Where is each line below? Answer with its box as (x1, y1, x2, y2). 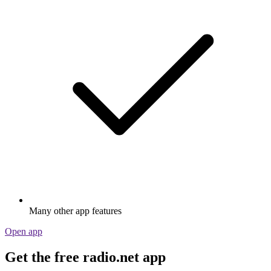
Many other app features (29, 206, 122, 217)
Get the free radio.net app (5, 249, 166, 266)
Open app (5, 226, 42, 237)
